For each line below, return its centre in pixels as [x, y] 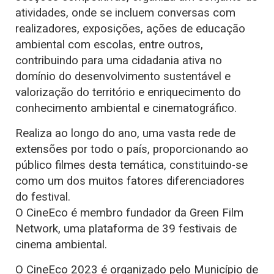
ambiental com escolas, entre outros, [109, 45]
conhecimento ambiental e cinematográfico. [126, 109]
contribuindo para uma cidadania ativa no [119, 61]
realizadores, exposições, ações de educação [130, 29]
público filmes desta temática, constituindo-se [131, 165]
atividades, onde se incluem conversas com [125, 13]
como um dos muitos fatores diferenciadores [130, 181]
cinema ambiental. [61, 245]
